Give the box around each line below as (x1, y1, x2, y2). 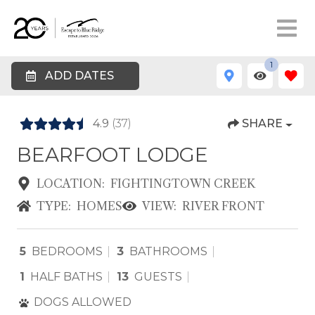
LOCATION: (37, 176, 105, 191)
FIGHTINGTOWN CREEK (110, 176, 255, 191)
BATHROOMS (129, 245, 207, 258)
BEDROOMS (32, 245, 103, 258)
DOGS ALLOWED (34, 295, 131, 309)
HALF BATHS (30, 270, 103, 283)
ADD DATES (45, 69, 114, 82)
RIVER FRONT (182, 199, 264, 213)
